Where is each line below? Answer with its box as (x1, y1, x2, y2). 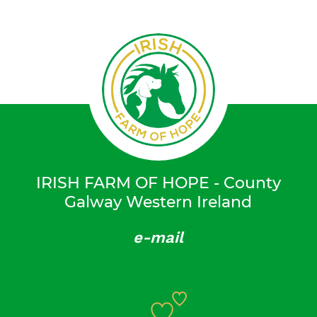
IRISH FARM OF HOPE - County (35, 173, 281, 192)
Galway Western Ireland (64, 192, 252, 212)
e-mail (133, 228, 183, 246)
